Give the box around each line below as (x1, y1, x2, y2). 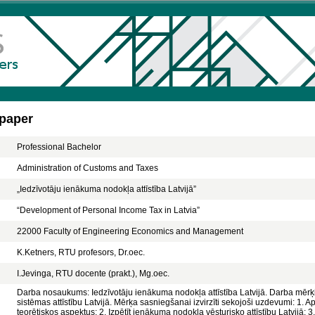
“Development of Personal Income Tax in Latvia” (17, 205, 200, 215)
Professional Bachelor (17, 142, 101, 152)
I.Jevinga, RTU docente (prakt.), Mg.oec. (17, 269, 169, 278)
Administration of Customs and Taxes (17, 163, 158, 173)
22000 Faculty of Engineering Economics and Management (17, 226, 243, 236)
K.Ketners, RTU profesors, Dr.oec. (17, 247, 145, 257)
